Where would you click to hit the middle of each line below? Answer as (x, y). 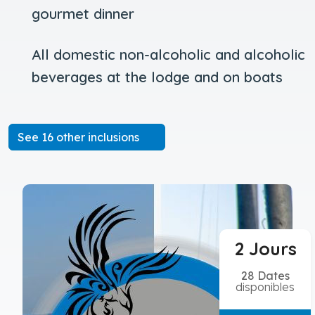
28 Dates (265, 276)
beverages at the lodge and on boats (157, 77)
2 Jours (265, 249)
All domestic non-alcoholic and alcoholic (168, 55)
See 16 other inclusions (80, 137)
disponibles (265, 287)
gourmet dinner (83, 14)
